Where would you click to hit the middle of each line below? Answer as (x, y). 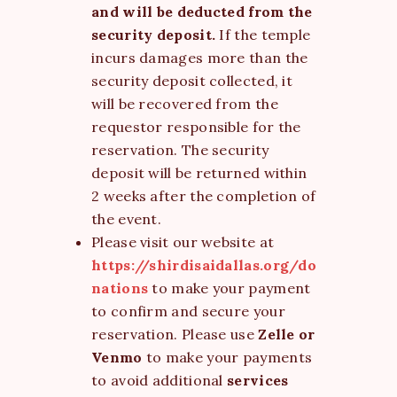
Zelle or (287, 334)
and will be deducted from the (202, 11)
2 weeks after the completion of (204, 195)
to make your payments (227, 357)
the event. (127, 218)
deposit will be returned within (199, 172)
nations (120, 288)
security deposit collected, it (192, 80)
